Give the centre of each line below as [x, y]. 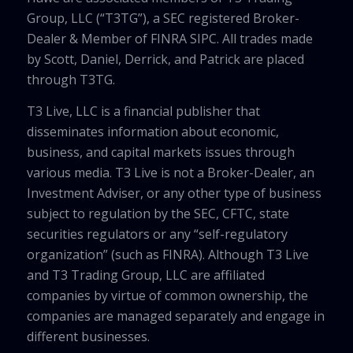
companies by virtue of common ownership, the [167, 295]
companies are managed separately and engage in [175, 316]
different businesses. [88, 336]
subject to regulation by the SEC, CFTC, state [158, 213]
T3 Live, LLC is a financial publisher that [143, 111]
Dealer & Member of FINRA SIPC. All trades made [169, 39]
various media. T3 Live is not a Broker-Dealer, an [170, 172]
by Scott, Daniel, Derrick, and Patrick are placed [165, 59]
